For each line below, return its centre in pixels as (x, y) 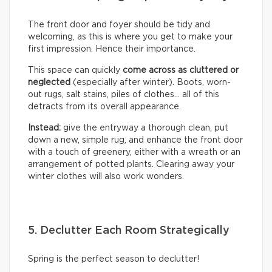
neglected (49, 82)
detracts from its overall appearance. (104, 107)
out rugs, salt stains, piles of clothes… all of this (124, 94)
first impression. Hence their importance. (112, 49)
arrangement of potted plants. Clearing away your (131, 164)
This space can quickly (75, 70)
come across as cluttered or (181, 70)
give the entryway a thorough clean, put (144, 128)
